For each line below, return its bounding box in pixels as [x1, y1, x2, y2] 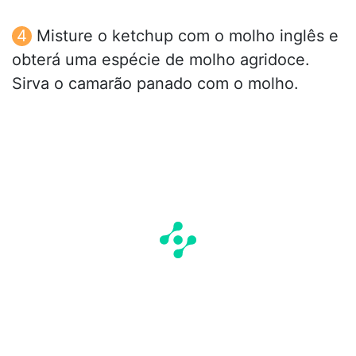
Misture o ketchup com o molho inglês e [37, 25, 339, 45]
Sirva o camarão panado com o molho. [12, 73, 299, 93]
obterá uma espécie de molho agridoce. [12, 49, 310, 69]
